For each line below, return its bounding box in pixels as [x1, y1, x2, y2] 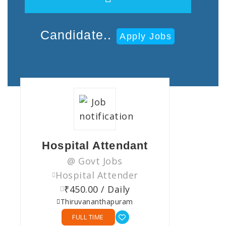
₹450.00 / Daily [64, 183, 130, 196]
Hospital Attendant [42, 139, 148, 152]
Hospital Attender [55, 169, 138, 182]
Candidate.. [40, 28, 116, 42]
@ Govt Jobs [67, 155, 123, 167]
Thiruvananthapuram [60, 197, 133, 207]
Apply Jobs [120, 31, 172, 42]
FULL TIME [72, 212, 104, 222]
